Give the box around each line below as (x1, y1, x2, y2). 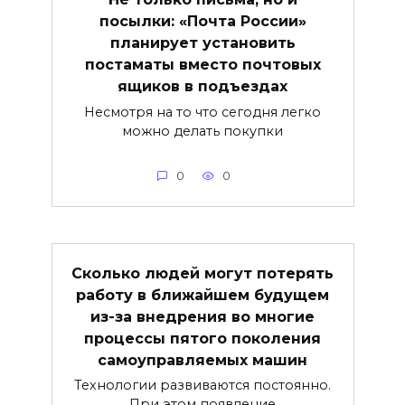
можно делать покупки (122, 123, 283, 140)
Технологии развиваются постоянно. (74, 377, 331, 394)
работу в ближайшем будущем (76, 286, 329, 304)
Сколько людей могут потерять (71, 264, 334, 282)
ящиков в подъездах (118, 78, 287, 96)
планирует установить (109, 34, 296, 52)
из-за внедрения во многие (90, 307, 315, 325)
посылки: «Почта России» (99, 13, 306, 31)
